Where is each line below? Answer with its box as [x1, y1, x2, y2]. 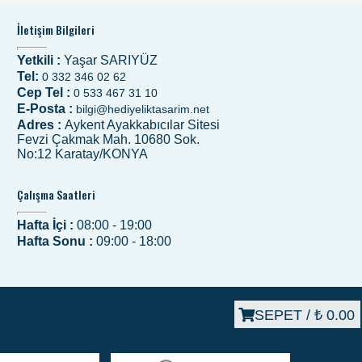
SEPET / [255, 306, 314, 323]
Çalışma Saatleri [17, 186, 95, 204]
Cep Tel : [17, 86, 74, 100]
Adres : [17, 118, 65, 133]
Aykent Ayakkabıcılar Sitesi [65, 118, 220, 133]
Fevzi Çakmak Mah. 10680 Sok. [17, 133, 200, 147]
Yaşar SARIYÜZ [64, 53, 158, 68]
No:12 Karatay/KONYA [17, 147, 148, 162]
